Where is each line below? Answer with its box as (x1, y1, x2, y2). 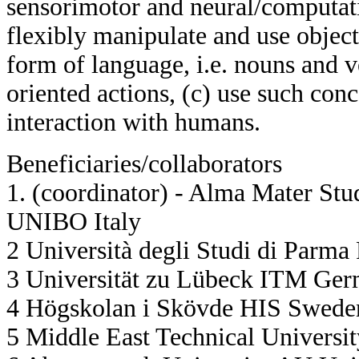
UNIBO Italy (6, 208, 141, 236)
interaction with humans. (6, 108, 260, 137)
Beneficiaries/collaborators (6, 150, 282, 179)
